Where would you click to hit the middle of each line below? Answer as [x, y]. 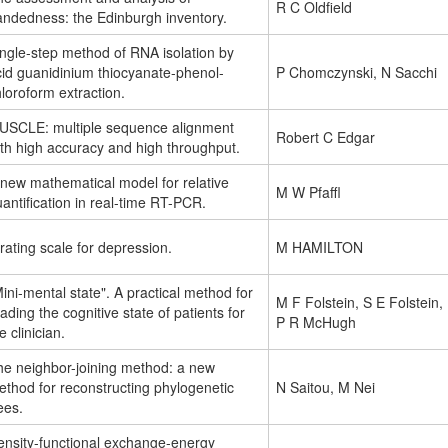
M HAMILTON [319, 247]
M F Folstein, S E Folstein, [359, 302]
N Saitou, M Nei [325, 387]
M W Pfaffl [308, 192]
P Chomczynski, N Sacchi [356, 72]
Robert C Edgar [325, 137]
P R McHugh [316, 322]
